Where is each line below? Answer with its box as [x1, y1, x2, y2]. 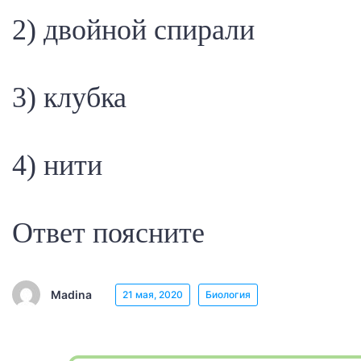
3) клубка [12, 81, 127, 114]
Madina [51, 287, 92, 301]
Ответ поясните [12, 217, 205, 249]
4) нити [12, 149, 102, 181]
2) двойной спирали [12, 14, 255, 46]
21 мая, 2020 [122, 288, 183, 301]
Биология [205, 288, 251, 301]
